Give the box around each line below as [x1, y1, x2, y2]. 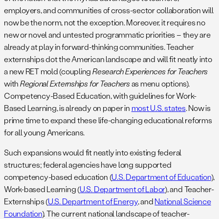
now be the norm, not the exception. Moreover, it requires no [4, 17, 205, 27]
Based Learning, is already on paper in [4, 102, 131, 113]
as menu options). [130, 78, 190, 88]
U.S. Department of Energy [47, 196, 138, 206]
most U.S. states [131, 102, 186, 113]
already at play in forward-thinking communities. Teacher [4, 41, 194, 52]
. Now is [185, 102, 211, 113]
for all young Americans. [4, 127, 86, 137]
